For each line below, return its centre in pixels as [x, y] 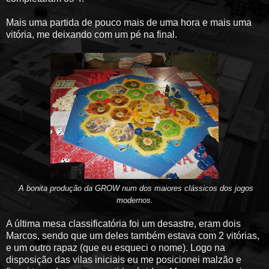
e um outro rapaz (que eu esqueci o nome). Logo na [116, 247]
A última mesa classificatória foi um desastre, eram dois [123, 223]
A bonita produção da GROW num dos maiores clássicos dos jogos [136, 188]
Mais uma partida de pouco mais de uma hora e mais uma [129, 22]
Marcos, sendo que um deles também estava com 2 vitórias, [133, 235]
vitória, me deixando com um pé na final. [92, 34]
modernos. [134, 200]
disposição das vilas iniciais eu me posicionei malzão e [124, 259]
